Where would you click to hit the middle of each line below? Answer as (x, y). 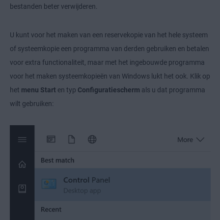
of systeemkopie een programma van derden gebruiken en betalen (110, 49)
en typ (67, 90)
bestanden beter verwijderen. (54, 7)
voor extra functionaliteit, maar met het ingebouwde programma (107, 63)
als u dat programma (173, 90)
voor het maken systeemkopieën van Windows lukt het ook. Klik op (110, 76)
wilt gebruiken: (32, 104)
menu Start (39, 90)
